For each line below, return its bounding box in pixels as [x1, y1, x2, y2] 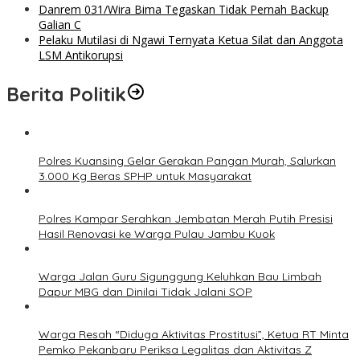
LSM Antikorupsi [39, 47, 123, 63]
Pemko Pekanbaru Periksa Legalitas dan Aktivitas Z [39, 342, 312, 357]
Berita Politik [6, 81, 126, 106]
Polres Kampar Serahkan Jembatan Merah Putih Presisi [39, 211, 333, 226]
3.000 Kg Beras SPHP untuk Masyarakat [39, 168, 252, 183]
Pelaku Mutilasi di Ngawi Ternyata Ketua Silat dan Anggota [39, 31, 343, 47]
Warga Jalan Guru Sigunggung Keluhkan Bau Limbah [39, 268, 321, 284]
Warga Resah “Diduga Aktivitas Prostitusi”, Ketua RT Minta [39, 326, 349, 342]
